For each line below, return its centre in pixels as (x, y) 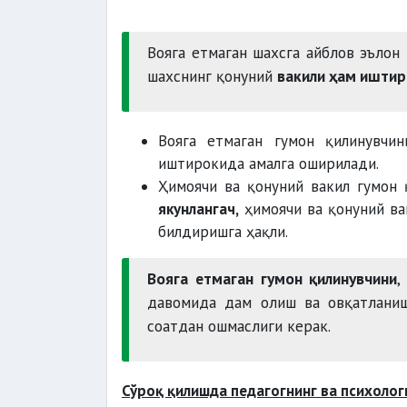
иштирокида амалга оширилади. (268, 164)
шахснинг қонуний (212, 76)
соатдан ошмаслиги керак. (239, 326)
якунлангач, (199, 209)
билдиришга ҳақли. (223, 232)
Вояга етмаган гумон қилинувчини (273, 278)
